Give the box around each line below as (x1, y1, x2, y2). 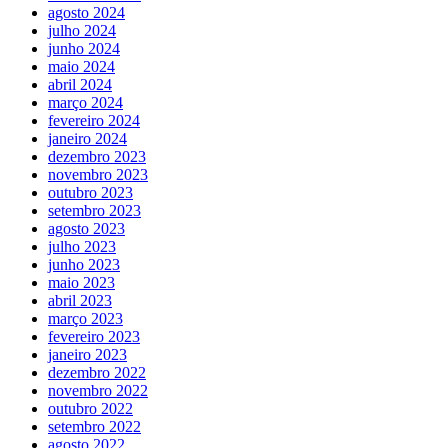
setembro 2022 (48, 417, 141, 435)
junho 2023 (48, 255, 120, 273)
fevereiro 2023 (48, 327, 140, 345)
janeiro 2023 (48, 345, 127, 363)
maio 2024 (48, 57, 115, 75)
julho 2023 (48, 237, 116, 255)
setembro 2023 (48, 201, 141, 219)
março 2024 (48, 93, 123, 111)
